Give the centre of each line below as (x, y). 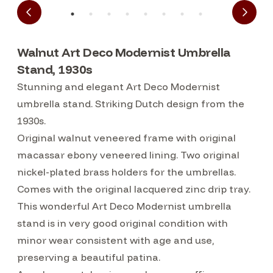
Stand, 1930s (55, 69)
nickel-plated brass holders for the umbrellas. (126, 172)
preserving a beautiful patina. (90, 257)
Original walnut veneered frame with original (126, 138)
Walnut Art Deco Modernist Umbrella (123, 52)
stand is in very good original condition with (122, 223)
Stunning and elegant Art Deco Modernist (118, 87)
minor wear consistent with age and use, (115, 240)
